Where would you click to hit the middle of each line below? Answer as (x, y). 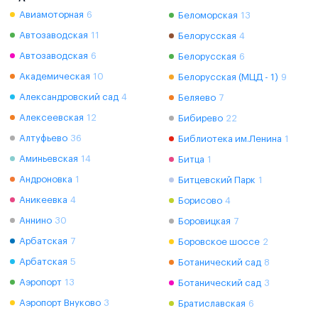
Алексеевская (51, 117)
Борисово (200, 200)
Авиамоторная (51, 14)
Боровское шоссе (219, 241)
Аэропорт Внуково (60, 302)
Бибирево (201, 118)
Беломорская (208, 15)
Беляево (197, 97)
